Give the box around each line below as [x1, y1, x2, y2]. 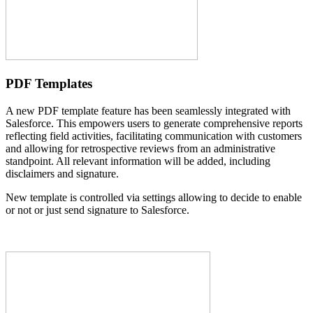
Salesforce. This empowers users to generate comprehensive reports [6, 117, 303, 129]
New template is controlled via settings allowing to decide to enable [6, 191, 302, 203]
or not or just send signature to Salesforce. [6, 203, 189, 216]
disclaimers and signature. [6, 167, 119, 180]
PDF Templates [6, 75, 92, 91]
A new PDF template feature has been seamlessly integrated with [6, 104, 291, 117]
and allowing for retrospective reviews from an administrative [6, 142, 275, 154]
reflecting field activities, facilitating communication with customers [6, 129, 302, 142]
